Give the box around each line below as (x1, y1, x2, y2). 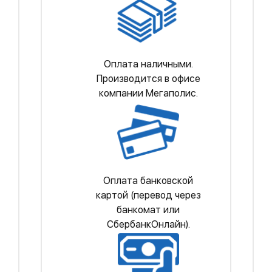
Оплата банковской (103, 175, 193, 186)
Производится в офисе (96, 73, 200, 84)
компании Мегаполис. (98, 87, 198, 99)
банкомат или (117, 204, 180, 216)
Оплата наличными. (103, 58, 193, 70)
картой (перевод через (95, 189, 201, 201)
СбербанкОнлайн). (106, 219, 190, 230)
